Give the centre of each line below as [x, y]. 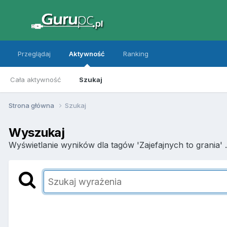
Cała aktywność [35, 80]
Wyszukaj [37, 132]
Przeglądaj [34, 54]
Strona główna [32, 105]
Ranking [136, 54]
